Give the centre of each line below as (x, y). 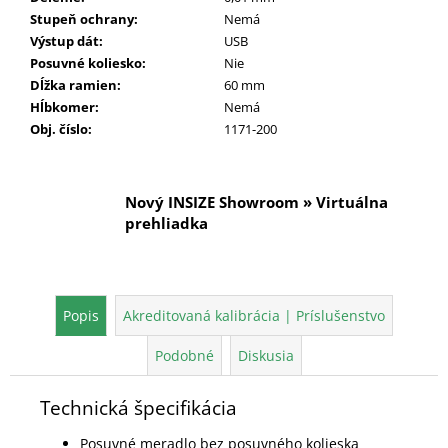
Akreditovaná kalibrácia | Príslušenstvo (254, 315)
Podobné (184, 355)
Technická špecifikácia (138, 407)
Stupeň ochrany (82, 18)
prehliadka (166, 223)
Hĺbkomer (62, 106)
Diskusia (265, 355)
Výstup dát (64, 40)
